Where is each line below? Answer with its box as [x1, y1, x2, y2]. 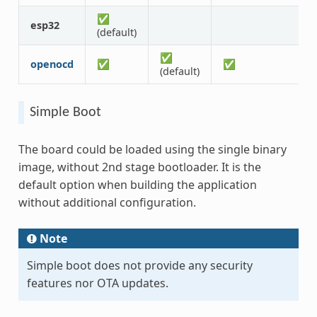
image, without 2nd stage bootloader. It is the [18, 158, 261, 175]
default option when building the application [18, 176, 257, 192]
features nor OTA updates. [26, 275, 168, 291]
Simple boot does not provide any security [26, 257, 253, 273]
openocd [30, 57, 74, 71]
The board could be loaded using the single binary [18, 141, 287, 157]
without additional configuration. [18, 194, 196, 210]
